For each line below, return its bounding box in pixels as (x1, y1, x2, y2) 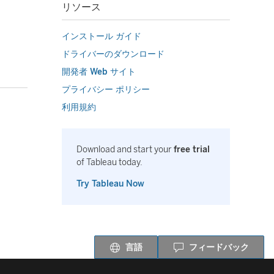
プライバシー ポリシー (62, 84, 150, 95)
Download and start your (76, 144, 174, 155)
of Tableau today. (76, 157, 143, 168)
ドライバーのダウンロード (62, 49, 165, 59)
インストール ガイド (62, 31, 141, 42)
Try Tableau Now (76, 179, 144, 189)
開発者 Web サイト (62, 67, 136, 77)
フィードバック (189, 242, 249, 253)
